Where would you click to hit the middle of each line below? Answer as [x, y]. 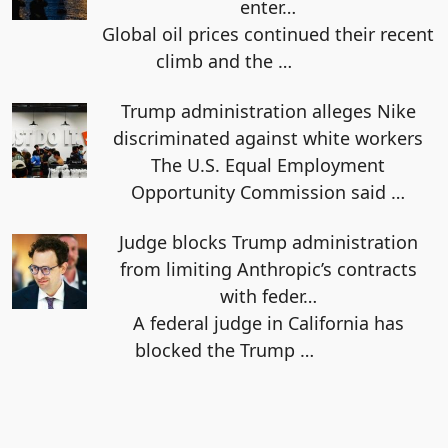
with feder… [268, 295]
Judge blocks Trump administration [268, 241]
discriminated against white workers [268, 137]
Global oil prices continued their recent [268, 33]
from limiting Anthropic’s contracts [268, 268]
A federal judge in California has [268, 322]
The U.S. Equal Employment [268, 164]
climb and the [217, 60]
